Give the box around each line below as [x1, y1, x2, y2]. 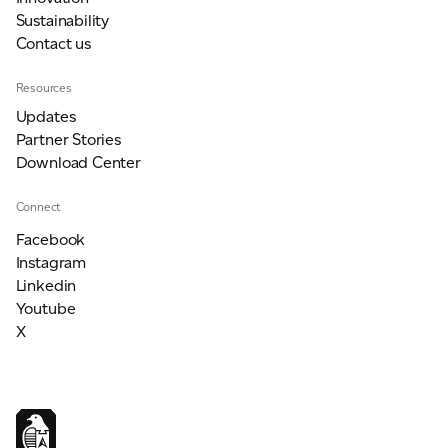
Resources [15, 79, 72, 95]
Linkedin [15, 275, 77, 295]
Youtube [15, 298, 76, 318]
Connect [15, 198, 62, 214]
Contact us [15, 33, 91, 53]
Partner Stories [15, 129, 121, 149]
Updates [15, 106, 76, 126]
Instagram [15, 252, 86, 272]
